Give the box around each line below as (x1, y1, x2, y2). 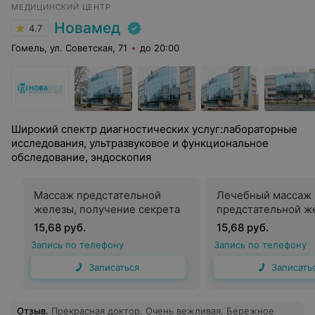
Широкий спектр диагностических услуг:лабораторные (11, 122, 297, 136)
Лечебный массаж (217, 188, 311, 202)
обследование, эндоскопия (11, 150, 151, 164)
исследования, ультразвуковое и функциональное (11, 136, 269, 150)
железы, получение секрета (34, 202, 180, 216)
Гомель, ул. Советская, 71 (11, 42, 127, 53)
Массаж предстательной (34, 188, 161, 202)
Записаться (89, 262, 139, 273)
